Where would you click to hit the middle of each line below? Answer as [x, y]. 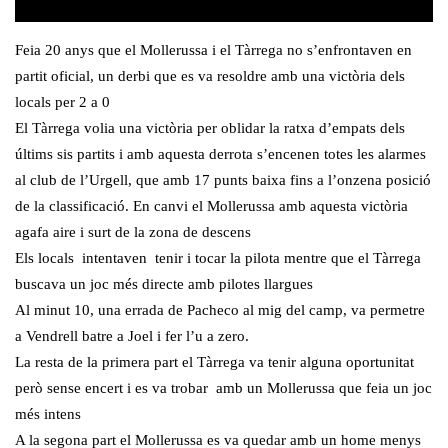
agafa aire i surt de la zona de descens [133, 232]
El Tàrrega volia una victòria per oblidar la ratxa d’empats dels [210, 128]
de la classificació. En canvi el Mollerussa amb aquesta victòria [211, 206]
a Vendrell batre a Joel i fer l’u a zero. [132, 336]
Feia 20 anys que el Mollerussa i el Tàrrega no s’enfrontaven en [213, 50]
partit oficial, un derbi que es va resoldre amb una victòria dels [210, 76]
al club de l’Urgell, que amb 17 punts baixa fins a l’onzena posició [223, 180]
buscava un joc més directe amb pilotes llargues [164, 284]
